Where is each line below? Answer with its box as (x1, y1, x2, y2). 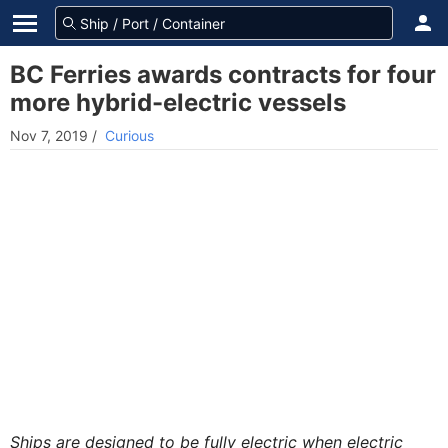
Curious (105, 127, 154, 144)
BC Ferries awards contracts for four (10, 60, 436, 89)
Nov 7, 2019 (10, 127, 88, 144)
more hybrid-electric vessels (10, 88, 346, 117)
